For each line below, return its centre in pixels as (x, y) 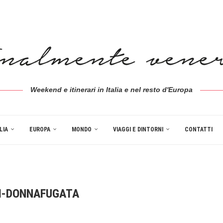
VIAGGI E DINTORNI (138, 129)
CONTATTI (198, 129)
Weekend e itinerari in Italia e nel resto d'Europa (111, 90)
